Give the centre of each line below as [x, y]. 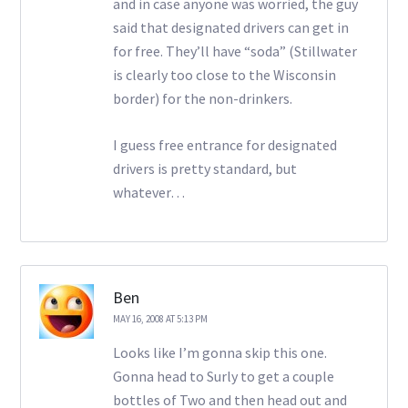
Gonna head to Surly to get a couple [223, 377]
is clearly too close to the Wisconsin [224, 74]
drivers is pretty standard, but [204, 168]
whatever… [148, 192]
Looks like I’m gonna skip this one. [219, 353]
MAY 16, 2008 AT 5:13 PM [160, 319]
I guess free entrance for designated [224, 144]
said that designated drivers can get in [230, 27]
